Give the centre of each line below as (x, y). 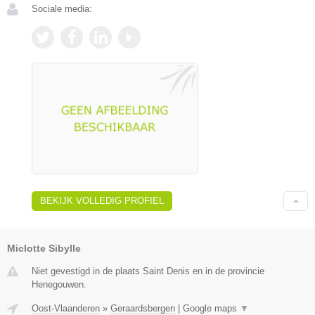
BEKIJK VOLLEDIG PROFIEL (102, 200)
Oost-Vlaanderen (66, 308)
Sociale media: (62, 9)
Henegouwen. (59, 284)
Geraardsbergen (143, 308)
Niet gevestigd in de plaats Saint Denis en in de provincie (148, 271)
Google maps (211, 308)
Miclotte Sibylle (44, 248)
